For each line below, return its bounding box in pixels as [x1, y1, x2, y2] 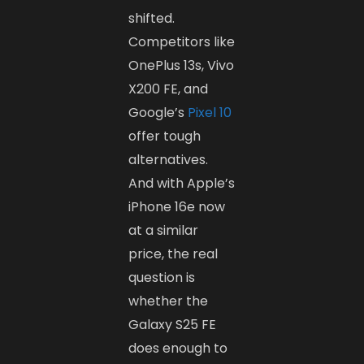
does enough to [128, 339, 228, 358]
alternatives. [128, 150, 209, 170]
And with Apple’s [128, 174, 236, 193]
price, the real [128, 245, 219, 264]
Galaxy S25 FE [128, 315, 217, 335]
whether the [128, 292, 209, 311]
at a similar [128, 221, 199, 240]
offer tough [128, 127, 201, 146]
